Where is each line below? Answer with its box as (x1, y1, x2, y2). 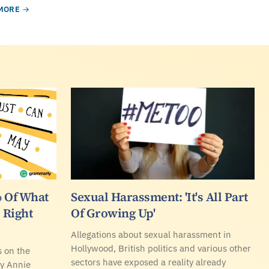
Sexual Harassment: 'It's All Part (71, 189, 248, 205)
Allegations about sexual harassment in (71, 228, 231, 240)
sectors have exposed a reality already (71, 256, 226, 268)
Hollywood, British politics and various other (71, 242, 251, 254)
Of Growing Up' (71, 205, 155, 222)
